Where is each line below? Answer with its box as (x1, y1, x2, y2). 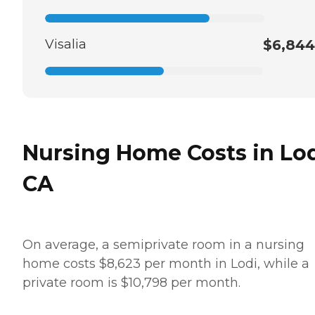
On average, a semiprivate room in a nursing (22, 236, 304, 252)
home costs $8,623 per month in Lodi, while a (22, 255, 309, 271)
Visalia (45, 36, 86, 52)
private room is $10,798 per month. (22, 274, 240, 290)
